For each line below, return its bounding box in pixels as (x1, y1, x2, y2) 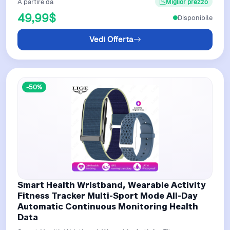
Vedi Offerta (89, 34, 133, 44)
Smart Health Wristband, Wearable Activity (17, 179, 206, 190)
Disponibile (178, 13, 213, 23)
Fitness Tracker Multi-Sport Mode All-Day (17, 190, 198, 201)
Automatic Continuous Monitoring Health (17, 201, 198, 212)
